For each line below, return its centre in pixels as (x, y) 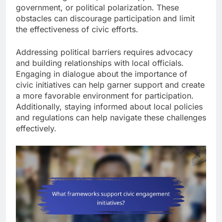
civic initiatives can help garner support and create (110, 85)
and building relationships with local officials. (100, 63)
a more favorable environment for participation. (105, 96)
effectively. (36, 128)
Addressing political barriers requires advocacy (104, 52)
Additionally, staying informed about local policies (109, 107)
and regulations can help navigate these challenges (111, 117)
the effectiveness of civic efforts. (77, 29)
